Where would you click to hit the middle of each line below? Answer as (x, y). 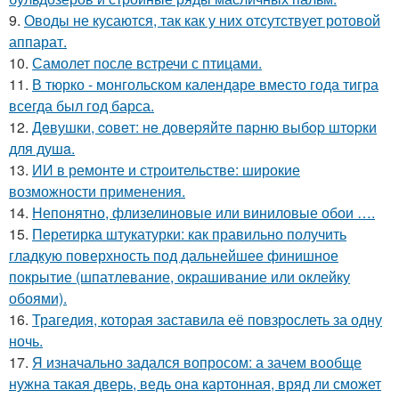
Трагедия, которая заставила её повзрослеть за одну (207, 320)
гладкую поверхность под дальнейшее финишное (174, 256)
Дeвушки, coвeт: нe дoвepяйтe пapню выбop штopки (204, 127)
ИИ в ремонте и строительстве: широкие (166, 170)
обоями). (38, 298)
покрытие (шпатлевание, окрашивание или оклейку (179, 277)
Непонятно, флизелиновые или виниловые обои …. (204, 213)
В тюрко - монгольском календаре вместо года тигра (205, 85)
